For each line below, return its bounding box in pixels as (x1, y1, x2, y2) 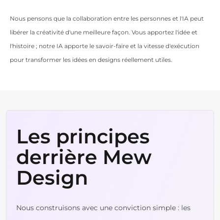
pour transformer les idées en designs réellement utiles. (10, 55, 172, 63)
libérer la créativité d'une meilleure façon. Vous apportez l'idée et (10, 28, 197, 36)
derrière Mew (16, 144, 152, 169)
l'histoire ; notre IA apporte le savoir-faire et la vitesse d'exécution (10, 42, 199, 50)
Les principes (16, 124, 150, 148)
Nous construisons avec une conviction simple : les (16, 203, 191, 212)
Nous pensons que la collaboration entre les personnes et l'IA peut (10, 14, 204, 22)
